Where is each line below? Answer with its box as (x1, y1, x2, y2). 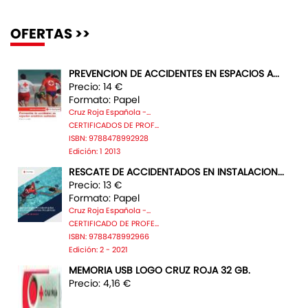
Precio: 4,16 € (69, 278, 131, 288)
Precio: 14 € (69, 82, 122, 91)
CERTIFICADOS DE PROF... (69, 122, 159, 129)
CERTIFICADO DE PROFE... (69, 220, 159, 228)
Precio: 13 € (69, 180, 122, 190)
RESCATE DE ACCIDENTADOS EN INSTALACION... (69, 167, 284, 177)
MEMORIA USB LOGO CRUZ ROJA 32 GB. (69, 265, 250, 275)
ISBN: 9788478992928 (69, 135, 148, 142)
